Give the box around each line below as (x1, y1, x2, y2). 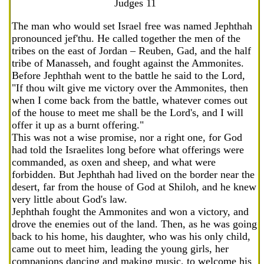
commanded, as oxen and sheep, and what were (12, 156, 216, 168)
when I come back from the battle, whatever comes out (12, 94, 247, 106)
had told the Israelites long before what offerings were (12, 144, 244, 156)
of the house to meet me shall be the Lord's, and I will (12, 107, 243, 118)
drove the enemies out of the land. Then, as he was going (12, 218, 257, 230)
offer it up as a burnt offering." (12, 119, 144, 131)
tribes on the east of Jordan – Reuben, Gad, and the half (12, 45, 251, 57)
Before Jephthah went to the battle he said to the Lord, (12, 70, 245, 81)
